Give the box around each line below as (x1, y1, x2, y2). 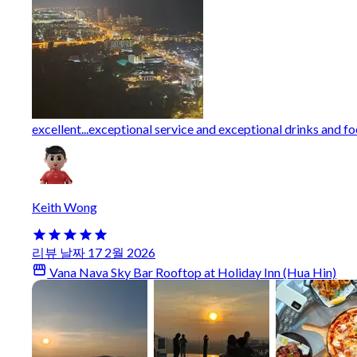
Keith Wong (32, 198, 97, 214)
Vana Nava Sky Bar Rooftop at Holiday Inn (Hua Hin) (47, 265, 337, 280)
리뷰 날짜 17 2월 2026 (32, 245, 155, 261)
